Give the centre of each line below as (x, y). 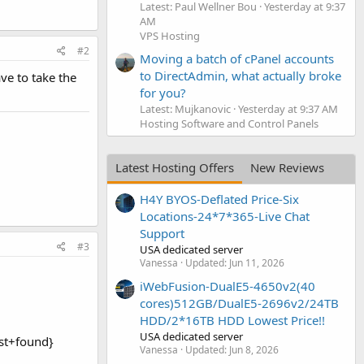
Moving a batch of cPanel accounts (237, 58)
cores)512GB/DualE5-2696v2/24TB (239, 303)
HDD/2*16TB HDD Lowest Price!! (232, 320)
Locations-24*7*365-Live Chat (225, 217)
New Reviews (287, 167)
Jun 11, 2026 (257, 263)
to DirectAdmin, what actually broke (240, 75)
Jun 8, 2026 (254, 349)
